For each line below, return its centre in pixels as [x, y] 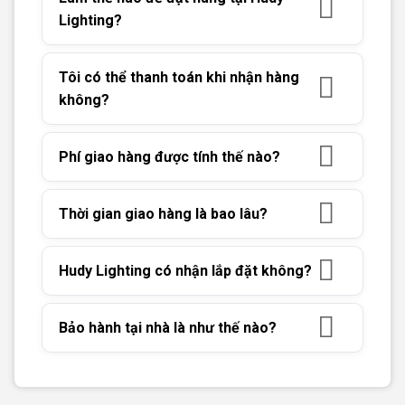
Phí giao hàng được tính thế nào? [170, 157]
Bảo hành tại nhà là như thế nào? [168, 328]
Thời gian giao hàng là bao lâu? [163, 214]
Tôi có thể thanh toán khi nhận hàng [179, 78]
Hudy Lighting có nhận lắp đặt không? [185, 271]
